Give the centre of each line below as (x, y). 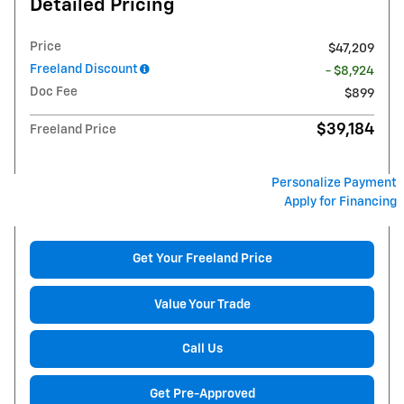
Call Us (202, 349)
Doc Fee (54, 92)
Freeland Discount (84, 70)
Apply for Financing (340, 202)
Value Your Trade (202, 304)
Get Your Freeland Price (202, 259)
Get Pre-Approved (202, 394)
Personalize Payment (334, 184)
